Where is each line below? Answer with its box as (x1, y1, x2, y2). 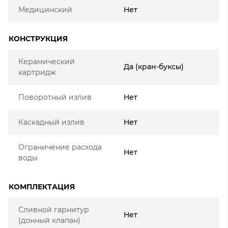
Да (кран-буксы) (124, 62, 184, 71)
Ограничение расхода (18, 142, 102, 152)
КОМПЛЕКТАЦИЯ (9, 182, 75, 191)
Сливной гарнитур (18, 205, 89, 214)
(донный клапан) (18, 215, 80, 225)
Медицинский (18, 5, 72, 14)
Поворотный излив (18, 92, 92, 102)
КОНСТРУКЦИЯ (9, 34, 68, 43)
